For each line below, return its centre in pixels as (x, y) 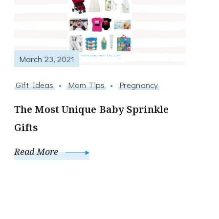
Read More (37, 152)
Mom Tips (86, 85)
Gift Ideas (34, 85)
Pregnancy (139, 85)
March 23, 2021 (47, 58)
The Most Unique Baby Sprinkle (91, 109)
